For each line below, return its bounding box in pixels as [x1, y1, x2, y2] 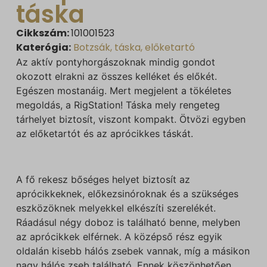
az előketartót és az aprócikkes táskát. [15, 128, 193, 140]
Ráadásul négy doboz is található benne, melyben [15, 216, 240, 228]
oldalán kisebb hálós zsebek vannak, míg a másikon [15, 244, 250, 257]
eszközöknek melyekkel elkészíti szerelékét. [15, 201, 216, 214]
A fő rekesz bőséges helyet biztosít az [15, 173, 190, 185]
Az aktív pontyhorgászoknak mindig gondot [15, 56, 215, 69]
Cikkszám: [15, 26, 71, 41]
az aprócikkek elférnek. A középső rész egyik [15, 230, 222, 243]
